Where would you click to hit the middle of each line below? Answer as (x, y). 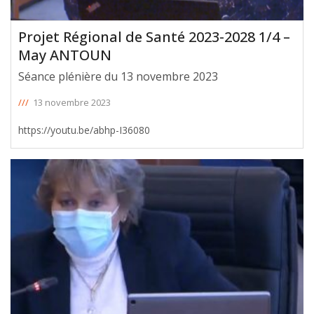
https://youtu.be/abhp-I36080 (84, 130)
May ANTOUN (65, 55)
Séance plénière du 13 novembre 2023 (118, 76)
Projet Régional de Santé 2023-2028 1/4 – (154, 36)
